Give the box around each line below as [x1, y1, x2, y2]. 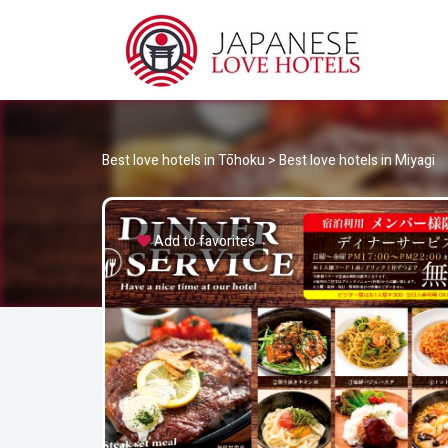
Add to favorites [154, 231, 255, 252]
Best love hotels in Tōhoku [102, 150, 265, 171]
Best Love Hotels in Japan [102, 85, 235, 103]
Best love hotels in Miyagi [279, 150, 435, 171]
